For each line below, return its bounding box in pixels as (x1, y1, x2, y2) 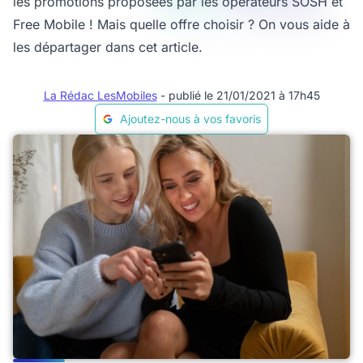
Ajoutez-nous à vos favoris (120, 112, 261, 126)
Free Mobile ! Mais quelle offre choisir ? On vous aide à (13, 16, 350, 32)
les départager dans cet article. (13, 39, 203, 55)
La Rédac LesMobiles (43, 88, 157, 102)
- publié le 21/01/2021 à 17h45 (160, 88, 320, 102)
